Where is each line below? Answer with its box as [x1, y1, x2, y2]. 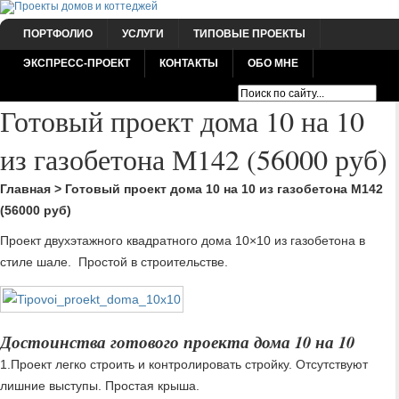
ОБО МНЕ [248, 57, 298, 69]
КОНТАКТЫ [159, 57, 218, 69]
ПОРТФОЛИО [23, 28, 93, 39]
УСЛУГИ [122, 28, 164, 39]
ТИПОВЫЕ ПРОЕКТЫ [193, 28, 305, 39]
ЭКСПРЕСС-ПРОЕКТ [23, 57, 130, 69]
